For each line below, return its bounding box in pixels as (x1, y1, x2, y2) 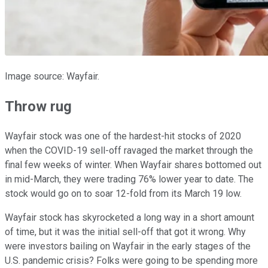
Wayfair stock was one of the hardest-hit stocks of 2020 (5, 130, 241, 142)
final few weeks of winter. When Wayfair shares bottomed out (5, 159, 261, 170)
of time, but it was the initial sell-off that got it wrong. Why (5, 226, 246, 237)
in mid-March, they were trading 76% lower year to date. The (5, 173, 254, 185)
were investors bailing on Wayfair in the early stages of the (5, 240, 251, 252)
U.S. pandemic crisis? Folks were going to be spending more (5, 254, 258, 266)
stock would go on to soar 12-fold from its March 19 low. (5, 187, 244, 199)
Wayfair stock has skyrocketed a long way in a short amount (5, 211, 254, 223)
